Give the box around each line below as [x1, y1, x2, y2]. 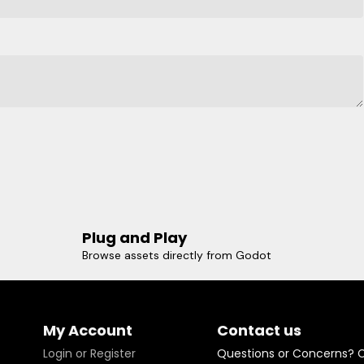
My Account [42, 320, 132, 341]
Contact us [216, 320, 301, 341]
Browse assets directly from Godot [81, 248, 271, 263]
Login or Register [42, 345, 136, 362]
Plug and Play [81, 227, 187, 249]
